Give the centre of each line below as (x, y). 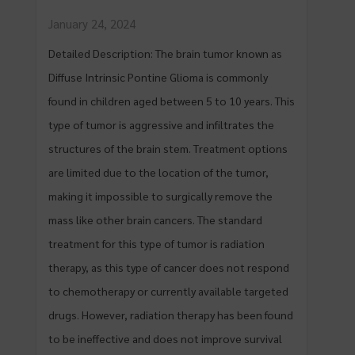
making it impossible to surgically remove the (160, 196)
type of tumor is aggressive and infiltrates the (161, 124)
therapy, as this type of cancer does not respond (169, 267)
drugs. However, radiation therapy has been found (171, 315)
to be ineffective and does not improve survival (165, 338)
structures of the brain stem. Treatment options (168, 148)
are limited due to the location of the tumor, (158, 172)
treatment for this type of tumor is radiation (157, 243)
